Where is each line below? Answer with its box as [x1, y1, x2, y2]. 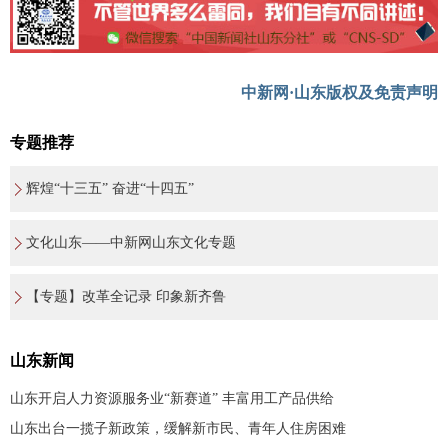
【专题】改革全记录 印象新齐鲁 [26, 288, 226, 304]
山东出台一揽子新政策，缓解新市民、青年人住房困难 [10, 420, 346, 436]
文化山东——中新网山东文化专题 [26, 234, 236, 250]
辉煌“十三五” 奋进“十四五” [26, 180, 194, 196]
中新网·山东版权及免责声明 [241, 83, 438, 101]
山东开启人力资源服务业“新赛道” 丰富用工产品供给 [10, 390, 334, 406]
